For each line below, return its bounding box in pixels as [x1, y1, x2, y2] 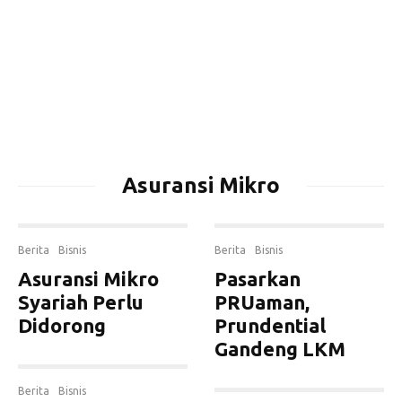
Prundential [214, 314, 326, 336]
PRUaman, [214, 291, 310, 313]
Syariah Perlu [18, 291, 144, 313]
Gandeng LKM [214, 337, 345, 360]
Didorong [18, 314, 106, 336]
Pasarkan [214, 267, 301, 290]
